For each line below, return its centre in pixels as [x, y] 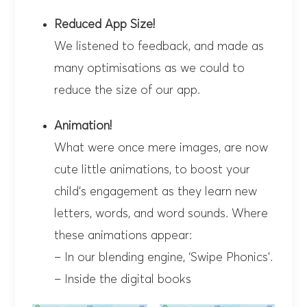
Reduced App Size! [105, 24]
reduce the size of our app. [127, 90]
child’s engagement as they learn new [156, 192]
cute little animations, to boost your [152, 170]
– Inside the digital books [125, 279]
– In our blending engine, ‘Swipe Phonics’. [164, 257]
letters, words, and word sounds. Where [161, 213]
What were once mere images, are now [161, 148]
